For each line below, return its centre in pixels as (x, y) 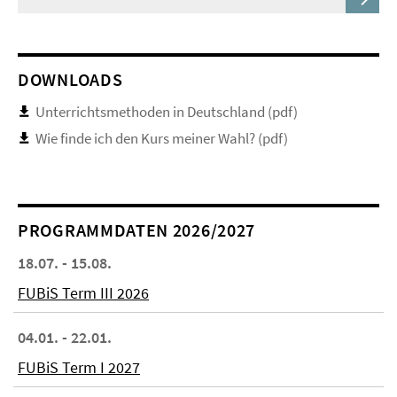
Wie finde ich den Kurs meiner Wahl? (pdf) (162, 138)
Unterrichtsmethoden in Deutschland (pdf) (167, 111)
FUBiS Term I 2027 (79, 368)
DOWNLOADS (70, 79)
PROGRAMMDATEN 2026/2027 (137, 230)
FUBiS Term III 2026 (83, 293)
